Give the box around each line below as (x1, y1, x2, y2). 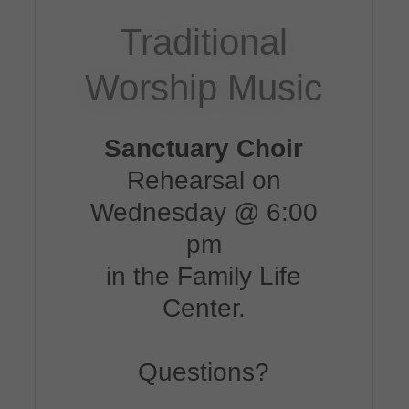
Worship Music (85, 67, 323, 108)
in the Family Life (106, 261, 302, 290)
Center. (162, 293, 246, 322)
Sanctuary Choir (104, 133, 304, 163)
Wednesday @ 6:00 (89, 197, 318, 226)
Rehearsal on (126, 165, 281, 194)
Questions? (138, 357, 270, 386)
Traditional (120, 21, 288, 62)
